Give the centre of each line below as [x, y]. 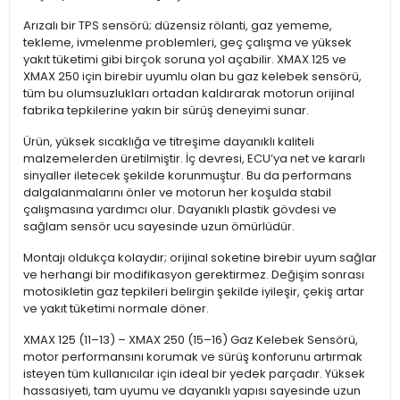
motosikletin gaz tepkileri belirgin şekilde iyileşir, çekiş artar [194, 292]
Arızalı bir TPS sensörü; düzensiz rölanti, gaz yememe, [178, 26]
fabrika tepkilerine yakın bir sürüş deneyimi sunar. [166, 111]
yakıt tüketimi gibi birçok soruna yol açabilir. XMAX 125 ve [185, 60]
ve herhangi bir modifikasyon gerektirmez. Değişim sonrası [194, 275]
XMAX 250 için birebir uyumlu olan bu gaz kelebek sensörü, [192, 77]
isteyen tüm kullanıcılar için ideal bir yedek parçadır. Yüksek [194, 374]
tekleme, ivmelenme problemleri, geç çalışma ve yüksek [187, 43]
